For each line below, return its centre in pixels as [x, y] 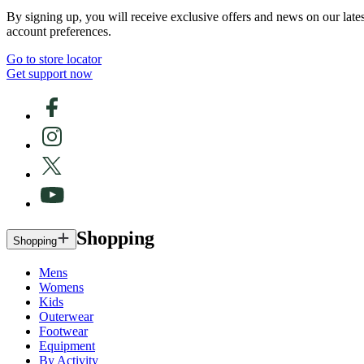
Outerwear [66, 316]
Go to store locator [54, 58]
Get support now [50, 73]
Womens [61, 287]
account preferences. [59, 31]
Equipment [67, 345]
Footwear [63, 331]
